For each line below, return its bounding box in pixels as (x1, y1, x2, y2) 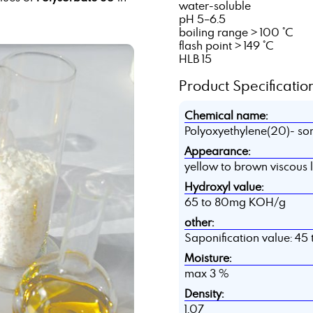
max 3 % (184, 266, 229, 281)
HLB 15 (178, 52, 212, 66)
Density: (184, 286, 224, 301)
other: (184, 215, 214, 230)
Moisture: (184, 251, 231, 265)
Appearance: (184, 144, 250, 159)
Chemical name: (184, 108, 268, 123)
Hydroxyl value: (184, 180, 263, 194)
